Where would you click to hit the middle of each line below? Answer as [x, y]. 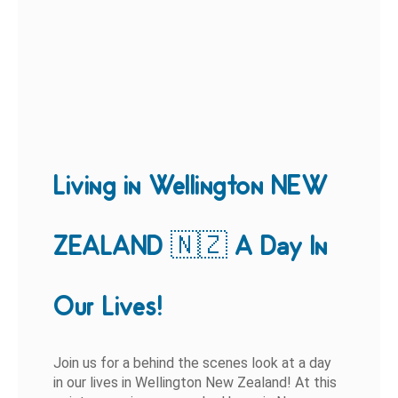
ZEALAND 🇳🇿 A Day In [191, 245]
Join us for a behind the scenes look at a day [193, 363]
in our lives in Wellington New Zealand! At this [195, 383]
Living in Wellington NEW [191, 185]
